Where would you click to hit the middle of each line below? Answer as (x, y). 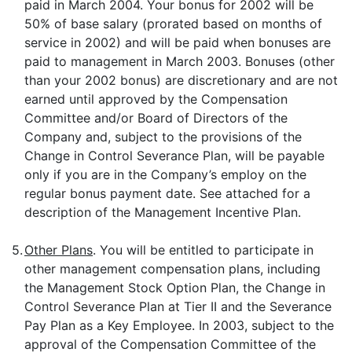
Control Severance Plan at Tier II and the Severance (178, 306)
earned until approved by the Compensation (156, 99)
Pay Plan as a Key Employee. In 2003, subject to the (179, 325)
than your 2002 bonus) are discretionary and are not (181, 80)
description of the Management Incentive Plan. (163, 212)
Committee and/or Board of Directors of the (156, 118)
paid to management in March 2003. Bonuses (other (180, 61)
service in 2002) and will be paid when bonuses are (178, 42)
